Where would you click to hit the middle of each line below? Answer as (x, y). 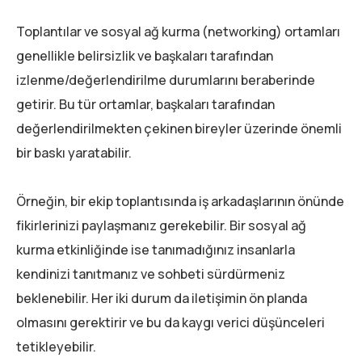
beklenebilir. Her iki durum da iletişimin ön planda (162, 298)
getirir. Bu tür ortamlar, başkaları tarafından (145, 104)
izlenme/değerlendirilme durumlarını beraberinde (166, 80)
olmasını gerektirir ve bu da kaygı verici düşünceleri (170, 322)
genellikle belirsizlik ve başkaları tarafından (145, 55)
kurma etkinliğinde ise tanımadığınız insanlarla (156, 249)
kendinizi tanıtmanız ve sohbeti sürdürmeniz (151, 274)
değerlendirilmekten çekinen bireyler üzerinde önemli (179, 128)
